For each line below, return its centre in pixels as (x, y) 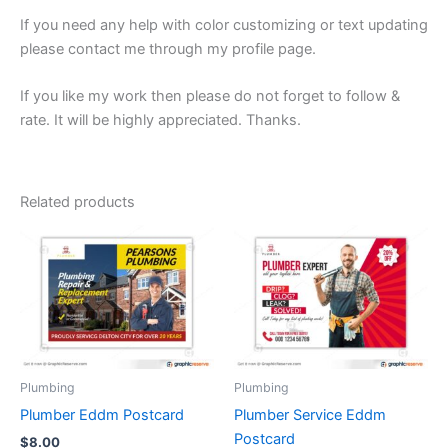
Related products (77, 202)
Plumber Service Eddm (310, 414)
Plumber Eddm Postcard (102, 414)
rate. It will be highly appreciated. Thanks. (160, 119)
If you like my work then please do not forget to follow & (210, 95)
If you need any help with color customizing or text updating (224, 24)
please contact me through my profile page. (168, 48)
